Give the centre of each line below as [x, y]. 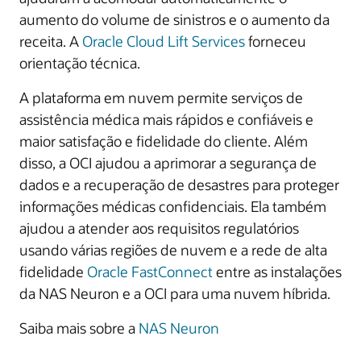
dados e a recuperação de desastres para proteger [179, 185]
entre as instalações [277, 272]
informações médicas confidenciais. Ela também [173, 206]
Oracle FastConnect [150, 272]
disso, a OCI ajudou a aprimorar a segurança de [168, 163]
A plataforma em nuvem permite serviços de [161, 98]
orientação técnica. [80, 63]
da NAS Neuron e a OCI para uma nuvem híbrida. [175, 293]
